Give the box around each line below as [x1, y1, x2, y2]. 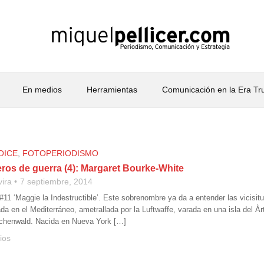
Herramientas [86, 85, 137, 94]
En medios [22, 85, 62, 94]
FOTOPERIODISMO [22, 148, 98, 158]
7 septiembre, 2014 [20, 177, 93, 186]
